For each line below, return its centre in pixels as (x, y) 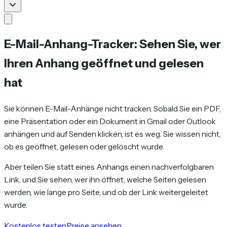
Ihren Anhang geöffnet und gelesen (104, 63)
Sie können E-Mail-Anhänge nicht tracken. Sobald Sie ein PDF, (112, 108)
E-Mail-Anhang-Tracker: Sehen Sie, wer (112, 44)
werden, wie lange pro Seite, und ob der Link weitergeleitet (106, 193)
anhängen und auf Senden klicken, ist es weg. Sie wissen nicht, (112, 134)
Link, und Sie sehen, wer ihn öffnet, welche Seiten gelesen (105, 180)
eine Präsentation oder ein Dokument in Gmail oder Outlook (110, 121)
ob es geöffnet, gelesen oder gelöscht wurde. (84, 146)
